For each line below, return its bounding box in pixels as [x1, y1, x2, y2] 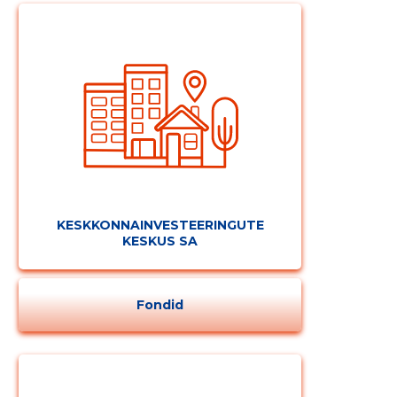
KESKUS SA [122, 233, 198, 250]
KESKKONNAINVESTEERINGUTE [56, 217, 264, 234]
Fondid [136, 297, 184, 314]
